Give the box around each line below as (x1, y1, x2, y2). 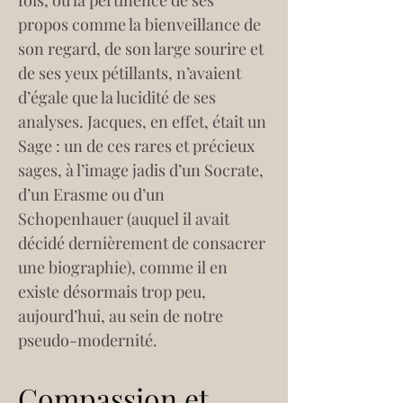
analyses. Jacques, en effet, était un (18, 111, 270, 132)
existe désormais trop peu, (18, 281, 210, 302)
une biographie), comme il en (18, 256, 231, 278)
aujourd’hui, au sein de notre (18, 305, 227, 327)
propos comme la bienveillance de (18, 13, 264, 35)
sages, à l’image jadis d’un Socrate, (18, 159, 267, 181)
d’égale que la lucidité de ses (18, 86, 219, 108)
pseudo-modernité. (18, 329, 157, 351)
